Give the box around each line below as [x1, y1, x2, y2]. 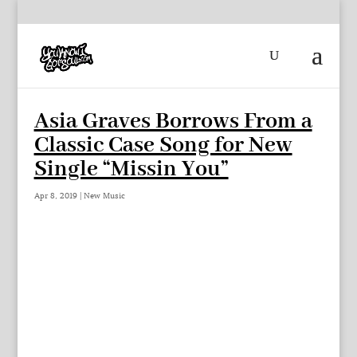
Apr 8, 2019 [33, 190, 77, 201]
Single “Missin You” [33, 155, 229, 183]
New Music [83, 190, 125, 201]
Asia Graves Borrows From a [33, 108, 312, 135]
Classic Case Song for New [33, 131, 292, 159]
